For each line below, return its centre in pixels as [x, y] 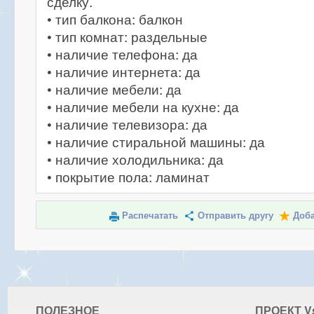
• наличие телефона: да [122, 54]
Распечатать [150, 216]
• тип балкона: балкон [115, 19]
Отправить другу [235, 216]
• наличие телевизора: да [127, 124]
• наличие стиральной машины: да [156, 142]
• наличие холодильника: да [135, 159]
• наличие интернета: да [124, 71]
